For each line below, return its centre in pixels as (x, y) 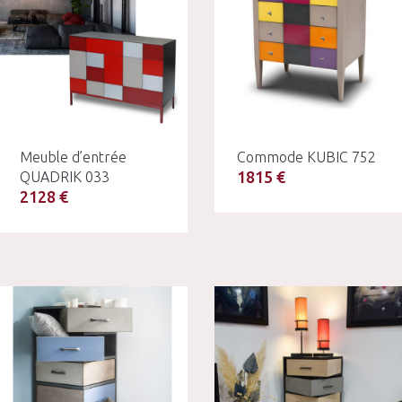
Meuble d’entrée (73, 157)
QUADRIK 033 (64, 176)
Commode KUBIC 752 (306, 157)
